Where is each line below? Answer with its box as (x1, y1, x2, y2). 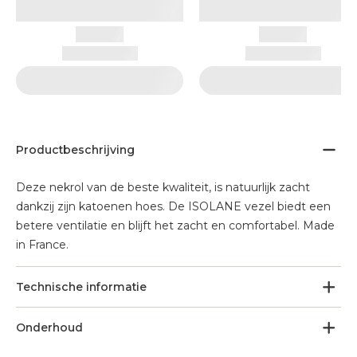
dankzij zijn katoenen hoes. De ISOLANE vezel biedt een (16, 199, 331, 214)
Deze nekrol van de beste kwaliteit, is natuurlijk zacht (16, 180, 310, 194)
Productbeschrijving (16, 143, 135, 157)
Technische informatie (16, 280, 147, 294)
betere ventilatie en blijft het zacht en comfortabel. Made (16, 218, 335, 233)
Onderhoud (16, 320, 83, 335)
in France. (16, 237, 69, 252)
